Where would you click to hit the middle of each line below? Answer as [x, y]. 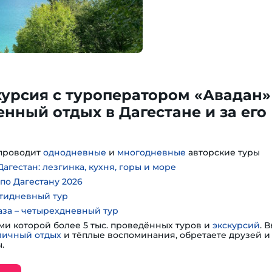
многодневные [151, 152]
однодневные [75, 152]
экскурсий [236, 225]
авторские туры [223, 152]
